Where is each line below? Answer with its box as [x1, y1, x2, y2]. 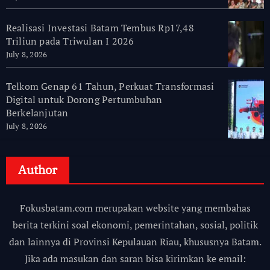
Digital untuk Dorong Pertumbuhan [5, 93, 163, 107]
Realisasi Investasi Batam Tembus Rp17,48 [5, 21, 194, 35]
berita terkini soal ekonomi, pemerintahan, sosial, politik [12, 218, 258, 232]
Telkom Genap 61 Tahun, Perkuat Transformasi [5, 80, 215, 93]
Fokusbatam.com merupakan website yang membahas [19, 201, 251, 215]
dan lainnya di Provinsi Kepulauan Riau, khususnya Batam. [8, 235, 262, 249]
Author [17, 162, 57, 178]
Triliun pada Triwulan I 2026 [5, 34, 134, 48]
